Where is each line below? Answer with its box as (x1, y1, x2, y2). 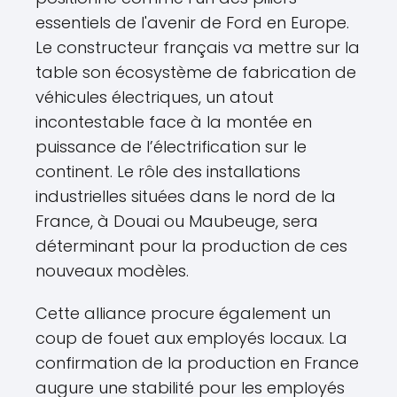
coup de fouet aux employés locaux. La (35, 327, 347, 350)
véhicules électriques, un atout (35, 86, 274, 109)
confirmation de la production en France (35, 352, 359, 375)
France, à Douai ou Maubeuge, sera (35, 210, 318, 233)
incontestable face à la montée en (35, 111, 312, 134)
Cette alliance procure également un (35, 302, 331, 325)
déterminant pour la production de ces (35, 235, 347, 258)
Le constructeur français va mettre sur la (35, 36, 360, 59)
